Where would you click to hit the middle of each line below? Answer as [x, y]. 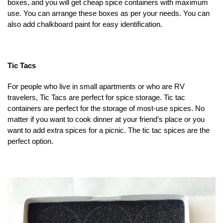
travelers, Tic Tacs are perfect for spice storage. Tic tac [96, 97]
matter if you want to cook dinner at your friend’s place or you [106, 119]
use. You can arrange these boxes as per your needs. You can [109, 13]
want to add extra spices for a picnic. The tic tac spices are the [109, 130]
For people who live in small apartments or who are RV [96, 86]
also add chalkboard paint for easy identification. [85, 24]
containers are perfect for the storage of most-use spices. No [106, 108]
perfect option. [30, 141]
